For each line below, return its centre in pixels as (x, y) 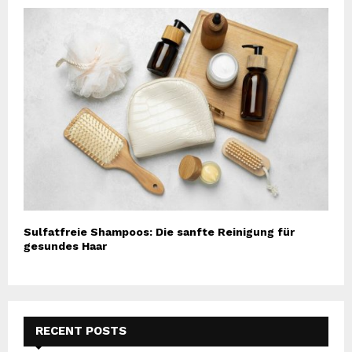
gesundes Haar (65, 246)
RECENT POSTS (81, 331)
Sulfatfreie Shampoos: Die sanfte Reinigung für (159, 232)
